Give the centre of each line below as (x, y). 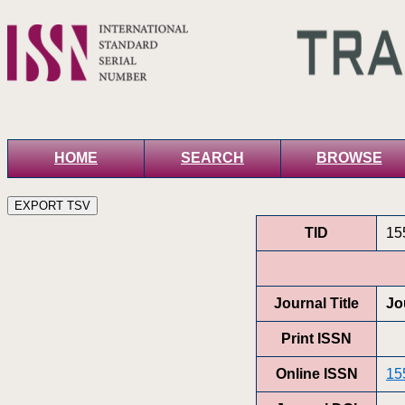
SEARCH (212, 157)
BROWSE (349, 157)
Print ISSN (316, 338)
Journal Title (316, 303)
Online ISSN (316, 373)
